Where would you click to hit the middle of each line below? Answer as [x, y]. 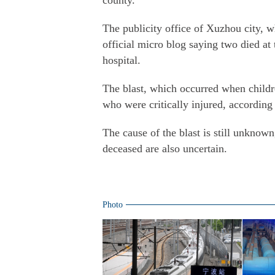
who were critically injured [163, 104]
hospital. [122, 60]
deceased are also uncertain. [165, 149]
